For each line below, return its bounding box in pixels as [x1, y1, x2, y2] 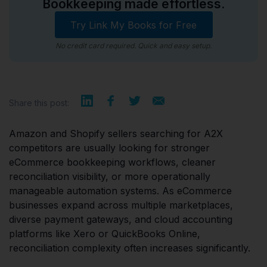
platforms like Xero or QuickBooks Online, [9, 228, 200, 240]
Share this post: [9, 98, 69, 108]
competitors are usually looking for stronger [9, 142, 210, 154]
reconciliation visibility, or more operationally [9, 170, 210, 182]
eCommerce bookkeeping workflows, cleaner [9, 156, 216, 168]
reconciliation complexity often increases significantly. [9, 242, 250, 254]
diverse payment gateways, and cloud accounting [9, 213, 232, 225]
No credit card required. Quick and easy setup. [55, 41, 212, 50]
